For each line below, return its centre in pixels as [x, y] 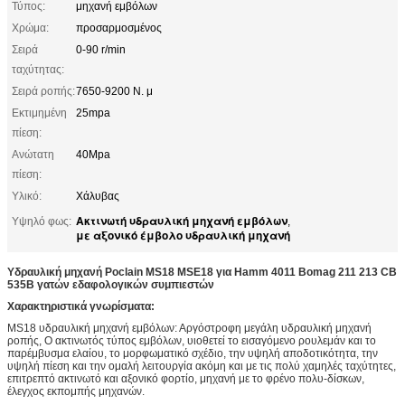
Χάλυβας [98, 196]
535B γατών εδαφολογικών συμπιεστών [111, 284]
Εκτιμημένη [39, 113]
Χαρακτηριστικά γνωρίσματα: [81, 306]
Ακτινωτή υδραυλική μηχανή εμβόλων [182, 220]
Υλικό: [27, 196]
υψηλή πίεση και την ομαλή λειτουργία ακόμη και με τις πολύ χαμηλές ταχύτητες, [202, 366]
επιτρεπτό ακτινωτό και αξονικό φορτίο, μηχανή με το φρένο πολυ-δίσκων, [186, 378]
